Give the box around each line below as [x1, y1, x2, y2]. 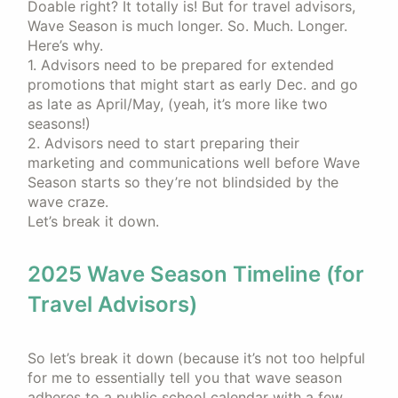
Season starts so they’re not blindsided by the [28, 173, 338, 191]
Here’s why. [28, 36, 103, 54]
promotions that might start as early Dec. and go [28, 76, 358, 93]
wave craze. [28, 193, 113, 211]
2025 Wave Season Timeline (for [28, 261, 364, 287]
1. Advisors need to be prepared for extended [28, 56, 334, 74]
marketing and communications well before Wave [28, 154, 360, 171]
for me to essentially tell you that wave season [28, 369, 342, 386]
